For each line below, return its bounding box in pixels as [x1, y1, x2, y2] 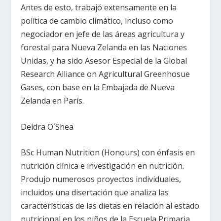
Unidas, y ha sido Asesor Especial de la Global [21, 55, 187, 66]
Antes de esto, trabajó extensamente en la [21, 1, 177, 13]
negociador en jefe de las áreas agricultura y [21, 28, 185, 39]
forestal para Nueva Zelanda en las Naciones [21, 41, 187, 53]
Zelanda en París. [21, 95, 84, 106]
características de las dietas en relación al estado [21, 200, 200, 212]
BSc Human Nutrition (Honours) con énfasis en [21, 147, 195, 158]
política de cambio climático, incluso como [21, 15, 174, 26]
